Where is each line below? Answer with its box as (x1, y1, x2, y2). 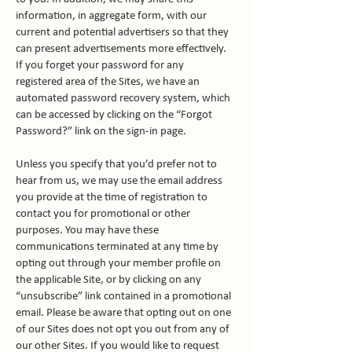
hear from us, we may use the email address (16, 175, 222, 187)
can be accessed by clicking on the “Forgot (16, 109, 212, 121)
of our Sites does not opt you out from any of (16, 324, 229, 335)
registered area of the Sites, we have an (16, 76, 200, 88)
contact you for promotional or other (16, 208, 190, 220)
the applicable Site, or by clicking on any (16, 274, 201, 286)
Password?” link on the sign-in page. (16, 126, 186, 137)
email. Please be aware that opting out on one (16, 307, 231, 319)
